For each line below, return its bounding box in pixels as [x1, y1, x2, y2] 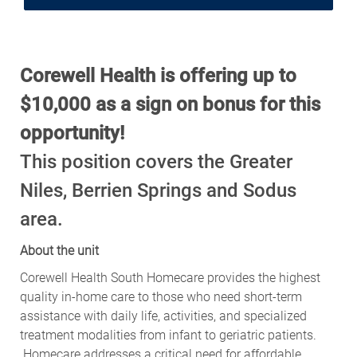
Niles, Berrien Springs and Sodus [19, 178, 296, 202]
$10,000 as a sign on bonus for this [19, 92, 320, 116]
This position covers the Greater [19, 150, 292, 173]
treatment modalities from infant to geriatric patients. [19, 327, 316, 343]
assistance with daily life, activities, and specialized [19, 308, 307, 324]
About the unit [19, 242, 102, 258]
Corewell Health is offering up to [19, 64, 296, 87]
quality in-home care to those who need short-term [19, 288, 302, 304]
